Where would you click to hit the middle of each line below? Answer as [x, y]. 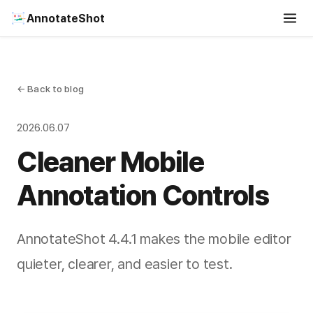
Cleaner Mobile [110, 162]
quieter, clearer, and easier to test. [125, 264]
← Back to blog [50, 89]
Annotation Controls [143, 196]
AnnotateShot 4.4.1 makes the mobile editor [154, 239]
